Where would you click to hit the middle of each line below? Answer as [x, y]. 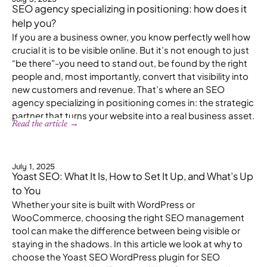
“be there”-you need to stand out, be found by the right [130, 63]
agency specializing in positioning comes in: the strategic [133, 102]
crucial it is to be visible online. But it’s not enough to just [131, 49]
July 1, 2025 [33, 166]
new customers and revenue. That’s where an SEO [118, 89]
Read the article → [45, 124]
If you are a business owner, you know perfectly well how [131, 36]
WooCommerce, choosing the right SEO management [128, 217]
